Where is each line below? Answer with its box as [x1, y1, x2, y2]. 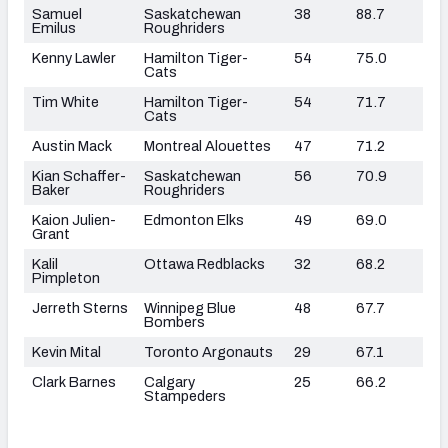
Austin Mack [32, 137, 112, 154]
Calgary [144, 373, 195, 390]
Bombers [144, 313, 205, 330]
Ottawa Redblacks [144, 255, 265, 272]
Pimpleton [32, 269, 100, 286]
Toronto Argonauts [144, 343, 273, 360]
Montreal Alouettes [144, 137, 271, 154]
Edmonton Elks [144, 211, 244, 228]
